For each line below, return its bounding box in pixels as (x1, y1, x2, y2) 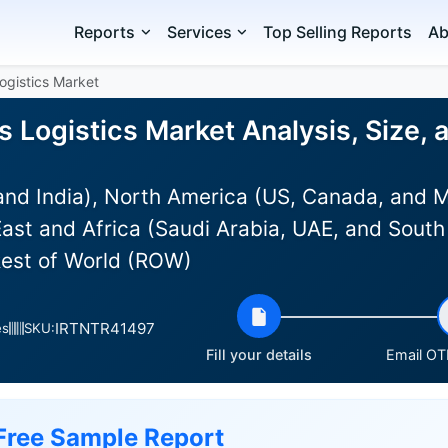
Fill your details (205, 346, 312, 363)
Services (166, 22, 232, 42)
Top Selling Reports (263, 22, 413, 42)
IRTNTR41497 (55, 318, 155, 338)
